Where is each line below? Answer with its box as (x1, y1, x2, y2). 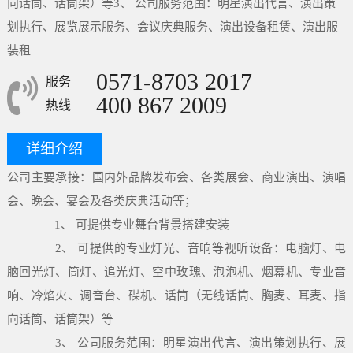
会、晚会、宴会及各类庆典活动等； (6, 195, 196, 207)
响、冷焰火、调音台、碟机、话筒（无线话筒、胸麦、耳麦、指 (6, 289, 347, 302)
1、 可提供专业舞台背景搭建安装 (30, 218, 229, 231)
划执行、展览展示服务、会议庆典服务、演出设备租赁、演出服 (6, 20, 338, 33)
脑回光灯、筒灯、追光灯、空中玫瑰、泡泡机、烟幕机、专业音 (6, 266, 347, 278)
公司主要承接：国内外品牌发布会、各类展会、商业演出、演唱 (6, 171, 347, 184)
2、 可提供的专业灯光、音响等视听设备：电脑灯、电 (30, 242, 347, 255)
